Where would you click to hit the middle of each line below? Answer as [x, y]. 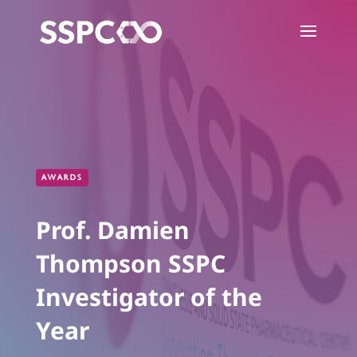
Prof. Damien [112, 230]
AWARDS [62, 178]
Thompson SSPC [130, 263]
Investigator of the [149, 297]
